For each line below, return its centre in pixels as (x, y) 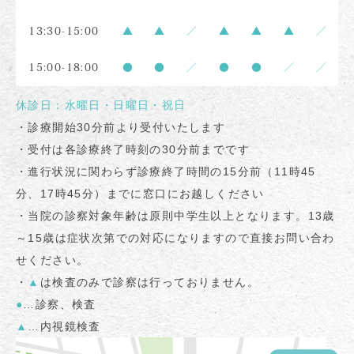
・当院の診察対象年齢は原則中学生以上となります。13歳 (175, 216)
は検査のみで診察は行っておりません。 (150, 282)
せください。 (53, 260)
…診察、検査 (60, 305)
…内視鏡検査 (64, 327)
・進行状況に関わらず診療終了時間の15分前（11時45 (166, 172)
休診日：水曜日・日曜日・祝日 (101, 105)
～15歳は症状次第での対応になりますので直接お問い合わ (175, 238)
